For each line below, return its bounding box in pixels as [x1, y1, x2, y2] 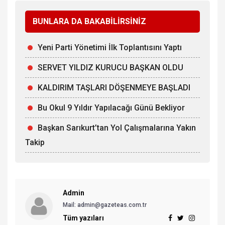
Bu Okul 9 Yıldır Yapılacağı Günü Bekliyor [38, 103, 185, 113]
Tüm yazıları [63, 214, 104, 222]
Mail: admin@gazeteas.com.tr [63, 201, 147, 209]
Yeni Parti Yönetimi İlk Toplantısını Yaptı [38, 43, 182, 53]
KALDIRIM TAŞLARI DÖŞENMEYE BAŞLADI [38, 83, 190, 93]
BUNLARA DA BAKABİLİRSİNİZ [33, 17, 146, 27]
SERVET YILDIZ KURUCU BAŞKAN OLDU [38, 63, 183, 73]
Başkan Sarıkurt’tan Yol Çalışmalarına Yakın [38, 123, 196, 133]
